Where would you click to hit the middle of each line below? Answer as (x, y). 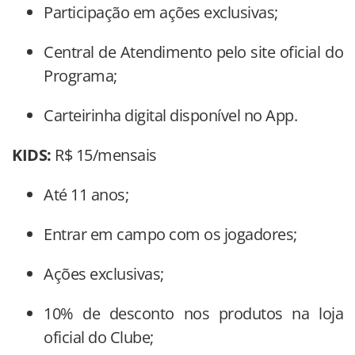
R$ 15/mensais (106, 155)
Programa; (80, 75)
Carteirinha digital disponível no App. (170, 115)
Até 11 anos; (86, 194)
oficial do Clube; (99, 337)
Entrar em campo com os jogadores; (170, 234)
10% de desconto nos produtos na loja (193, 313)
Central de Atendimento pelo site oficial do (193, 52)
